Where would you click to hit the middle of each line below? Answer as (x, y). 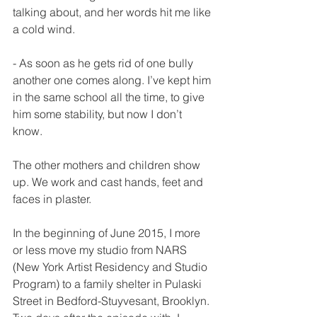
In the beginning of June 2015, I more (108, 233)
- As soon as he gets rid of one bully (104, 63)
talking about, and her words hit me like (113, 12)
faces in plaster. (52, 199)
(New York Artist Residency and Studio (111, 267)
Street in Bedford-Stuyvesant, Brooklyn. (113, 301)
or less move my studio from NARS (101, 250)
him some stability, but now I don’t (99, 114)
